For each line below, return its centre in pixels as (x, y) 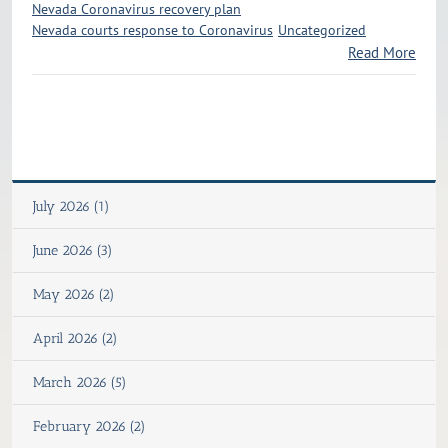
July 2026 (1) (71, 207)
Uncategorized (322, 30)
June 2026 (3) (73, 251)
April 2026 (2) (75, 339)
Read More (382, 53)
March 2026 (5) (80, 383)
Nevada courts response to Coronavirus (152, 30)
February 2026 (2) (89, 427)
